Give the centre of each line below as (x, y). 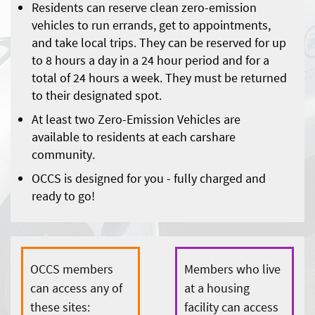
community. (63, 155)
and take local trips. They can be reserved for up (159, 43)
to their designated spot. (97, 96)
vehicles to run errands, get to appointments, (151, 25)
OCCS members (72, 269)
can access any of (76, 288)
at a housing (217, 288)
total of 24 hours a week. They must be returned (159, 78)
